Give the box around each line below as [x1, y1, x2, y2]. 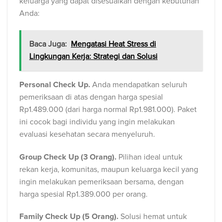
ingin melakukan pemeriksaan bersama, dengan [19, 176, 184, 187]
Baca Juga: [29, 39, 67, 49]
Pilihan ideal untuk [116, 152, 182, 162]
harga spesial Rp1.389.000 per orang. [19, 189, 148, 199]
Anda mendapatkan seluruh [90, 79, 187, 90]
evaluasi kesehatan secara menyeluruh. [19, 129, 155, 139]
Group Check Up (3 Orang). [19, 152, 116, 162]
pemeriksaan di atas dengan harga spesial [19, 92, 163, 102]
